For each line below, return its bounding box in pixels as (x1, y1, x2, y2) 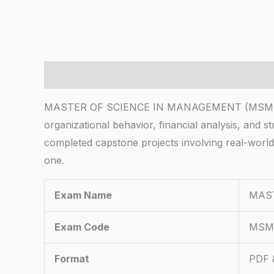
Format (54, 253, 89, 265)
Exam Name (54, 189, 112, 202)
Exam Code (54, 221, 109, 234)
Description (44, 68, 101, 81)
